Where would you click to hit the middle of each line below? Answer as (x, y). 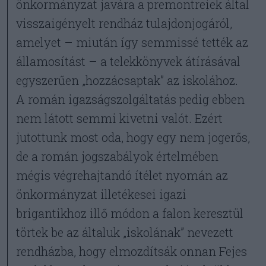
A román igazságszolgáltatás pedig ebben (131, 99)
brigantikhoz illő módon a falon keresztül (130, 213)
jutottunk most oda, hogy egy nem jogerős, (133, 137)
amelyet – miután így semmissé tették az (132, 42)
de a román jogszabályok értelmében (118, 156)
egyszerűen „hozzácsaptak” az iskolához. (127, 80)
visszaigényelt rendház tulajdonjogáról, (124, 23)
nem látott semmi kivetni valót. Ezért (120, 118)
